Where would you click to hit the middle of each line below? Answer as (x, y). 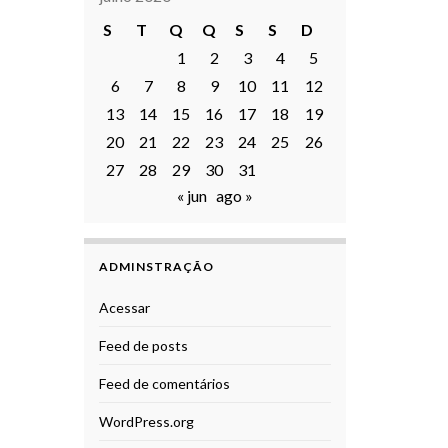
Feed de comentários (164, 384)
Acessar (124, 308)
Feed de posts (143, 346)
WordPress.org (146, 422)
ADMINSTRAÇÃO (156, 267)
